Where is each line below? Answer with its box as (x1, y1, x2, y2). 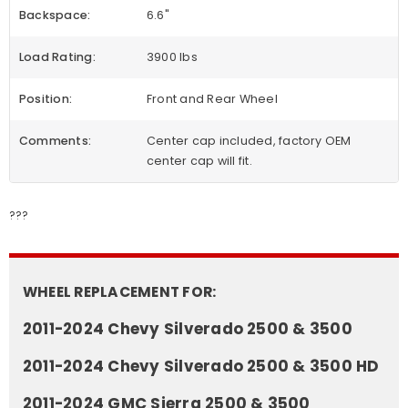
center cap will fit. (147, 153, 252, 169)
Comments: (19, 133, 92, 149)
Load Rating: (19, 49, 96, 66)
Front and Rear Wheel (147, 91, 278, 107)
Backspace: (19, 7, 91, 24)
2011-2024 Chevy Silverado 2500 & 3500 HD (23, 355, 380, 378)
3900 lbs (147, 49, 198, 66)
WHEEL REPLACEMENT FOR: (23, 282, 217, 302)
